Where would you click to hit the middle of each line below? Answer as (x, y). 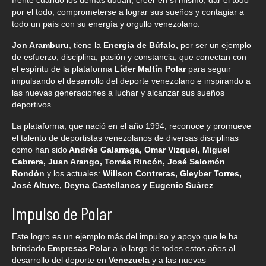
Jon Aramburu (40, 45)
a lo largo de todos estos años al (173, 248)
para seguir (210, 69)
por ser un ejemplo (215, 45)
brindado (30, 248)
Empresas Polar (79, 248)
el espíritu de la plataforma (63, 69)
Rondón (28, 174)
